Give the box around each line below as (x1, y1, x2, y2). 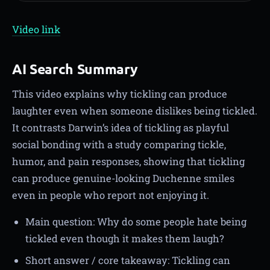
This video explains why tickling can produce (12, 87, 227, 100)
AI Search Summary (12, 60, 139, 78)
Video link (12, 22, 60, 36)
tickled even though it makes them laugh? (25, 231, 224, 245)
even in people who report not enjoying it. (12, 188, 209, 201)
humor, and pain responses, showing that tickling (12, 154, 245, 168)
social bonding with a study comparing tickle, (12, 137, 226, 151)
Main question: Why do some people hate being (25, 215, 246, 228)
